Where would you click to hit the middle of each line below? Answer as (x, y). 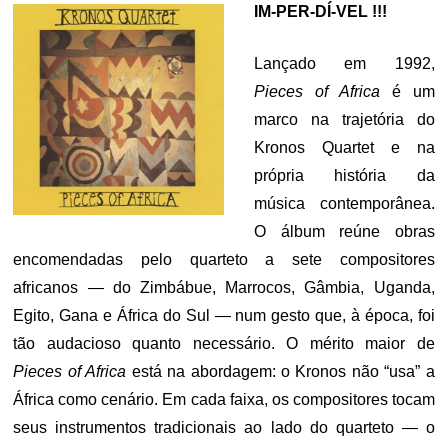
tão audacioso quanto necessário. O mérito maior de (224, 343)
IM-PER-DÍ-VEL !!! (320, 11)
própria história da (344, 175)
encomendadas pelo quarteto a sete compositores (224, 259)
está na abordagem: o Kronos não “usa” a (280, 371)
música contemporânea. (344, 203)
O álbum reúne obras (344, 231)
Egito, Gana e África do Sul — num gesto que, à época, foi (224, 315)
